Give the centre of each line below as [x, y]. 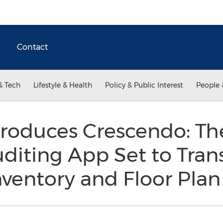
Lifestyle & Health [63, 85]
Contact [32, 47]
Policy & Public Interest [144, 85]
